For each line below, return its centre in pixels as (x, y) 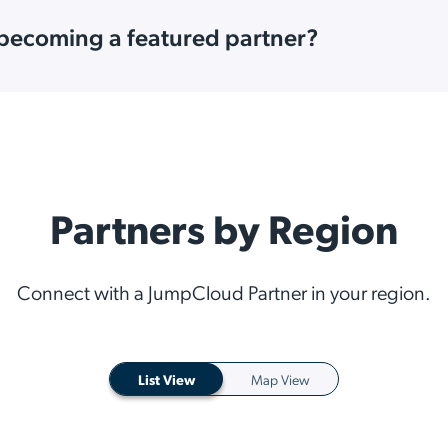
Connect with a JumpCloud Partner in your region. (224, 292)
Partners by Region (224, 227)
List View (166, 379)
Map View (280, 379)
